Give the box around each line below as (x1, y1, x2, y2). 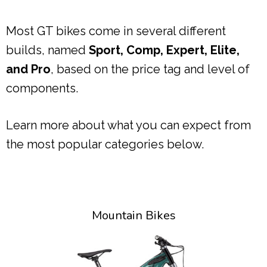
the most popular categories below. (6, 136, 204, 151)
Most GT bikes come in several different (6, 23, 226, 38)
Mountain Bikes (91, 207, 176, 223)
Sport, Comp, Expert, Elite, (89, 42, 240, 57)
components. (6, 80, 78, 95)
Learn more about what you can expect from (6, 117, 251, 132)
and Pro (6, 61, 51, 76)
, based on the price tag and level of (51, 61, 250, 76)
